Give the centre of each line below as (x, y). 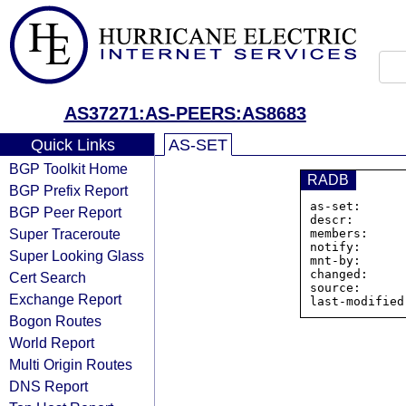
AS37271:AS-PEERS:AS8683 (185, 113)
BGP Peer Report (65, 212)
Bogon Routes (55, 321)
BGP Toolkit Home (68, 169)
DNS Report (48, 386)
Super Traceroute (65, 234)
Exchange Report (65, 299)
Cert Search (48, 277)
